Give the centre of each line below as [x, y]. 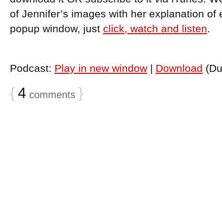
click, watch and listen [155, 29]
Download [179, 68]
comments [51, 95]
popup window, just [56, 29]
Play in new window [101, 68]
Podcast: [32, 68]
